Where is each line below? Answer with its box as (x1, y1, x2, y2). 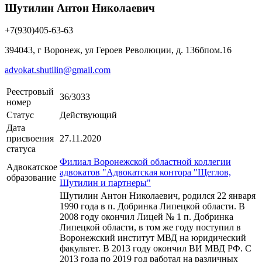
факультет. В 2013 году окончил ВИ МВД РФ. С (60, 243, 251, 254)
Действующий (60, 110, 117, 120)
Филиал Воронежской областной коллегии (60, 157, 231, 167)
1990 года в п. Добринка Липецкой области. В (60, 201, 245, 212)
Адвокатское (6, 162, 57, 173)
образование (6, 173, 56, 183)
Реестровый (6, 87, 54, 97)
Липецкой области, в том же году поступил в (60, 222, 241, 233)
